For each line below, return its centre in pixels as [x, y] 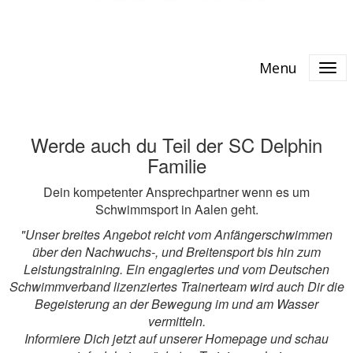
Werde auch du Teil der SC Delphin [176, 144]
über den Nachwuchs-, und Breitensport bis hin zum [176, 251]
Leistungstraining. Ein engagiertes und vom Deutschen [176, 269]
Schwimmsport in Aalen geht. [176, 209]
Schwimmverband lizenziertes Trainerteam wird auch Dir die [176, 286]
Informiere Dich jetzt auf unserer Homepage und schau [176, 338]
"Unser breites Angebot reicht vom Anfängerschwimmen [176, 234]
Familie [176, 165]
